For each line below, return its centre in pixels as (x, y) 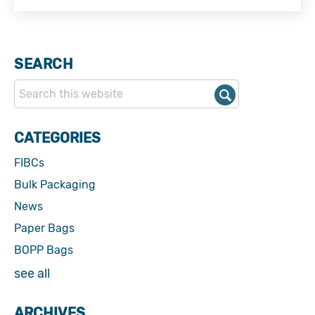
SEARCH (44, 64)
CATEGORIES (57, 138)
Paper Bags (44, 228)
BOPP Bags (44, 250)
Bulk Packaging (55, 185)
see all (32, 274)
